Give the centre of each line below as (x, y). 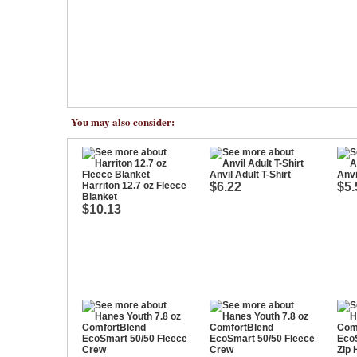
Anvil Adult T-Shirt (250, 175)
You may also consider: (123, 122)
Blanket (100, 197)
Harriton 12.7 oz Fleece (134, 186)
